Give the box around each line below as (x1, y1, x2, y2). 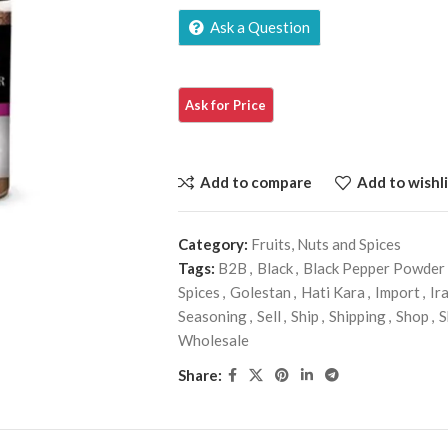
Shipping (328, 306, 386, 325)
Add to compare (199, 173, 312, 192)
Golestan (229, 282, 291, 301)
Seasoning (177, 306, 247, 325)
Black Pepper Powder (302, 258, 445, 277)
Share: (177, 366, 222, 385)
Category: (177, 234, 248, 253)
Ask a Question (209, 18, 310, 36)
